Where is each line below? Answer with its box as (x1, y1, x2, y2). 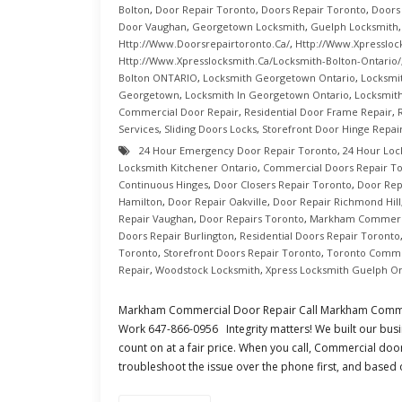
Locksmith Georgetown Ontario (203, 71, 355, 84)
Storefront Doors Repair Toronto (163, 246, 321, 259)
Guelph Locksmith (310, 20, 398, 33)
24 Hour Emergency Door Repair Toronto (139, 144, 337, 157)
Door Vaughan (118, 20, 187, 33)
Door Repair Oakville (168, 195, 267, 208)
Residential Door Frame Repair (244, 105, 392, 118)
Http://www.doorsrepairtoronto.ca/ (118, 37, 290, 50)
